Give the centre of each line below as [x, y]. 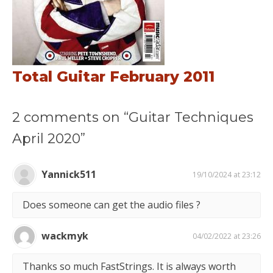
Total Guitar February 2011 [113, 76]
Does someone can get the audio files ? [112, 204]
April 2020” [49, 138]
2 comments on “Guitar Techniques [133, 117]
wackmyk [65, 236]
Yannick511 [69, 175]
